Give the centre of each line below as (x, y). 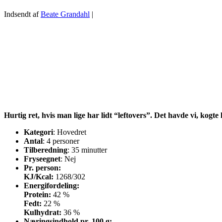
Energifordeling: (52, 186)
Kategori (38, 132)
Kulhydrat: (43, 213)
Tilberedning (46, 150)
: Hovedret (70, 132)
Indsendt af (22, 14)
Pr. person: (42, 168)
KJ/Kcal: (40, 177)
